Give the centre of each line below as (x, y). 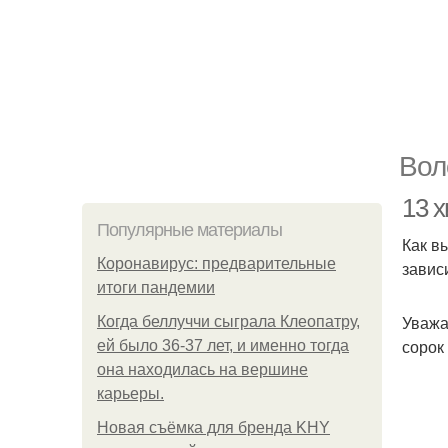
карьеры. (130, 393)
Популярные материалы (189, 230)
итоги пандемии (156, 287)
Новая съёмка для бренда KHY (213, 427)
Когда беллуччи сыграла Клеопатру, (228, 321)
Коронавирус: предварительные (216, 263)
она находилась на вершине (202, 369)
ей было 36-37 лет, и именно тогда (223, 345)
